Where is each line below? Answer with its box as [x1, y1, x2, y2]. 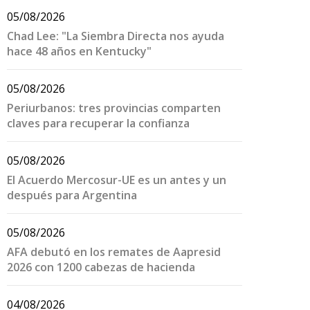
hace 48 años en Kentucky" [7, 44, 152, 59]
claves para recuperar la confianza [7, 116, 190, 131]
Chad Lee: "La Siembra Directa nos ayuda [7, 28, 224, 44]
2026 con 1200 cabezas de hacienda [7, 259, 195, 275]
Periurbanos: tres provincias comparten [7, 100, 221, 116]
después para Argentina [7, 188, 137, 203]
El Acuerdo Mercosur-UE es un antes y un [7, 172, 226, 188]
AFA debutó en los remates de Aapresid [7, 244, 221, 259]
